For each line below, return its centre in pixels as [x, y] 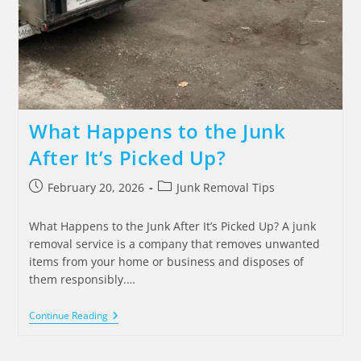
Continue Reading [68, 316]
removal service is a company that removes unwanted [174, 244]
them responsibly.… [82, 280]
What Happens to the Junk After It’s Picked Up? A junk [172, 226]
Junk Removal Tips [225, 188]
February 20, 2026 [95, 188]
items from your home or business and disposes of [166, 262]
